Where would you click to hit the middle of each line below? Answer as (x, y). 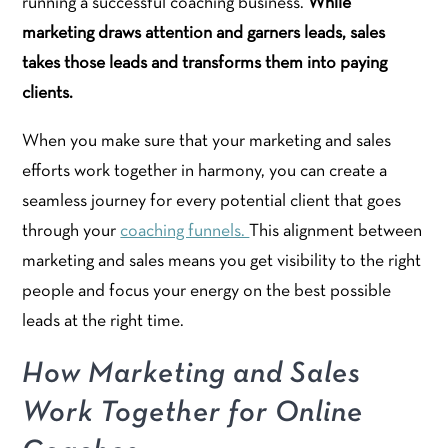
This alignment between (336, 231)
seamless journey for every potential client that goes (212, 201)
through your (71, 231)
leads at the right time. (103, 321)
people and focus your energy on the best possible (207, 291)
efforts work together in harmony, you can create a (205, 171)
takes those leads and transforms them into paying (205, 63)
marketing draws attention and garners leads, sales (204, 33)
